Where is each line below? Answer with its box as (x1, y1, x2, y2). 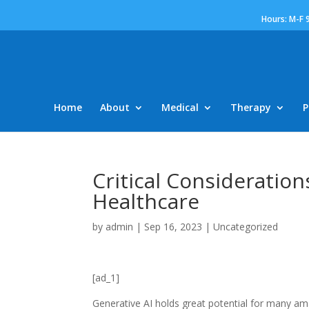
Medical (161, 100, 199, 114)
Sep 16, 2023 (144, 220, 203, 233)
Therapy (230, 100, 271, 114)
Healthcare (92, 187, 200, 215)
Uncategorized (213, 220, 279, 233)
